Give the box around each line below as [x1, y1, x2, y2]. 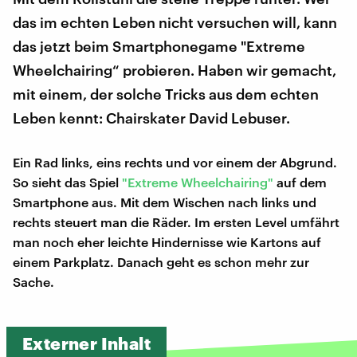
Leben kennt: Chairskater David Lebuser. [13, 108, 290, 127]
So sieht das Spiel [13, 174, 122, 190]
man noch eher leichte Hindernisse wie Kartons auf [13, 233, 321, 249]
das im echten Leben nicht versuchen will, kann [13, 13, 337, 31]
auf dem [273, 174, 327, 190]
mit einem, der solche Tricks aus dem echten [13, 84, 319, 103]
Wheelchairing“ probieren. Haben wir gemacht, [13, 61, 336, 79]
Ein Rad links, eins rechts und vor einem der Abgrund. [13, 154, 337, 170]
